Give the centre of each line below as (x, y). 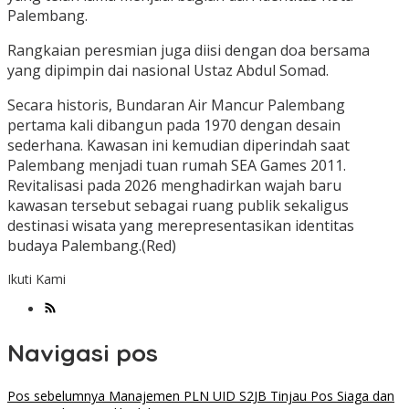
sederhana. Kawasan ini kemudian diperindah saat (178, 146)
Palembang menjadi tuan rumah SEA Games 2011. (177, 166)
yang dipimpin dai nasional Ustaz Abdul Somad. (168, 71)
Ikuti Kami (37, 279)
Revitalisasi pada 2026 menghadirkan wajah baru (174, 186)
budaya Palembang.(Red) (92, 246)
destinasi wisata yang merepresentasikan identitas (181, 226)
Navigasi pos (83, 352)
